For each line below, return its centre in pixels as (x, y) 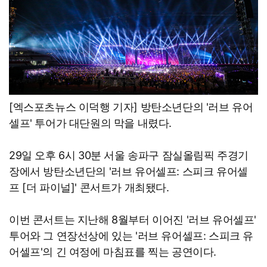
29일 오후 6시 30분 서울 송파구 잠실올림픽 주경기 (129, 155)
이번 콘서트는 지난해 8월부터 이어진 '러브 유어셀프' (133, 219)
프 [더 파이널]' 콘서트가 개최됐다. (91, 187)
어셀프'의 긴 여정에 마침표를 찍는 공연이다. (113, 252)
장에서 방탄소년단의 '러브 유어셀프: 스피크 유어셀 (128, 171)
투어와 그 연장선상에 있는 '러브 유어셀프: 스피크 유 (131, 235)
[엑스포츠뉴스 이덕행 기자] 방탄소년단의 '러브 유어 (131, 107)
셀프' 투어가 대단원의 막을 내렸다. (90, 123)
